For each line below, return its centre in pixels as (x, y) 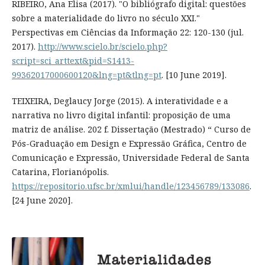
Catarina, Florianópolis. (60, 172)
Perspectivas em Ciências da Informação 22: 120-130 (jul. (127, 32)
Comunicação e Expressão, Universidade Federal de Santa (130, 157)
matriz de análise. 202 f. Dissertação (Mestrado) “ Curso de (131, 129)
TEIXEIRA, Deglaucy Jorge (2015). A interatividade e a (120, 101)
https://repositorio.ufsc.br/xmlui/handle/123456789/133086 (130, 186)
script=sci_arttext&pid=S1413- (73, 60)
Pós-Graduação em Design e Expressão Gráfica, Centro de (129, 143)
